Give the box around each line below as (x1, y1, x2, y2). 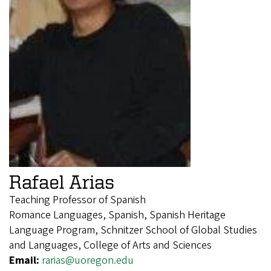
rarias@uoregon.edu (42, 253, 134, 269)
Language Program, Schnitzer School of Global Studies (9, 223, 257, 238)
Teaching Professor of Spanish (9, 192, 146, 208)
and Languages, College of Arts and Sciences (9, 238, 212, 253)
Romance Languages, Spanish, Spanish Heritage (9, 207, 226, 223)
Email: (9, 253, 42, 269)
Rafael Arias (9, 171, 114, 192)
